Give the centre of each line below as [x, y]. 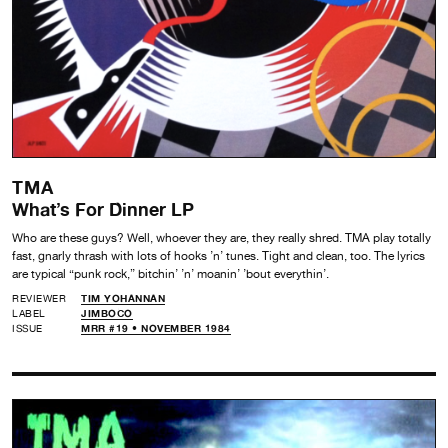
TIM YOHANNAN [123, 298]
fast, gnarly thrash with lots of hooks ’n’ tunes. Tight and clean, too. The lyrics [218, 256]
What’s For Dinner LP [103, 209]
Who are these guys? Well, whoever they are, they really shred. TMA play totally [221, 238]
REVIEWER [39, 298]
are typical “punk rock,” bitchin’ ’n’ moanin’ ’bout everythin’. [170, 274]
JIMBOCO [107, 313]
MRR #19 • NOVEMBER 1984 [156, 328]
